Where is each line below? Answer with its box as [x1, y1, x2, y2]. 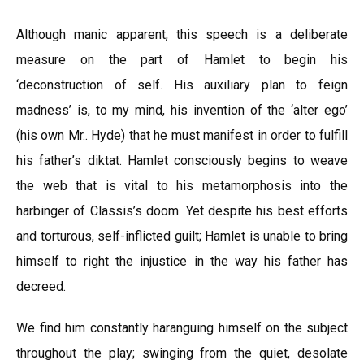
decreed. [16, 279, 66, 294]
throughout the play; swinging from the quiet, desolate [16, 345, 348, 361]
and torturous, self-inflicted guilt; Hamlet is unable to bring [16, 228, 348, 244]
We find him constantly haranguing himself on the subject [16, 320, 348, 336]
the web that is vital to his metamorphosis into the [16, 178, 348, 193]
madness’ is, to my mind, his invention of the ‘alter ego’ [16, 102, 348, 118]
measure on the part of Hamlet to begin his [16, 52, 348, 67]
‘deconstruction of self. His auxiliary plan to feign [16, 77, 348, 93]
